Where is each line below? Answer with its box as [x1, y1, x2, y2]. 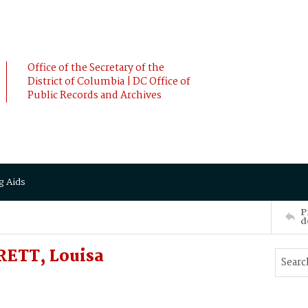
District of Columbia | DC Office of [27, 74, 190, 90]
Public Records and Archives [27, 87, 162, 104]
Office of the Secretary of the [27, 60, 164, 76]
